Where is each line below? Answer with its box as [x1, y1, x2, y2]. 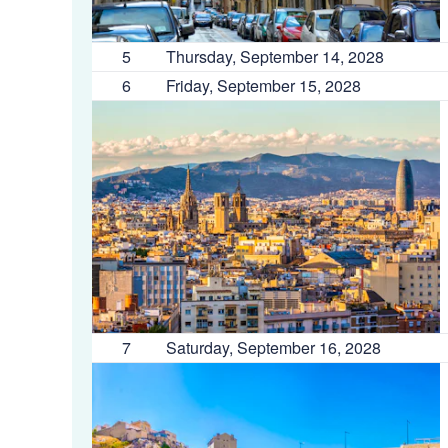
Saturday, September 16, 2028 [166, 336, 381, 359]
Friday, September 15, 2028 [166, 74, 361, 97]
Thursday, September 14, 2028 [166, 45, 384, 68]
